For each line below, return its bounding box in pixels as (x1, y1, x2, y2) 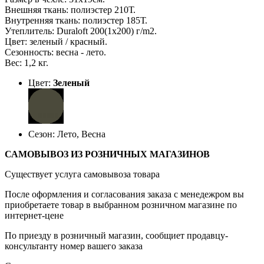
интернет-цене (5, 210, 64, 220)
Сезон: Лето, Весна (28, 128, 105, 139)
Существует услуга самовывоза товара (5, 169, 160, 179)
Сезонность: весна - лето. (5, 47, 106, 57)
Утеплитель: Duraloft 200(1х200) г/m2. (5, 25, 157, 36)
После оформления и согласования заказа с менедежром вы (5, 189, 244, 199)
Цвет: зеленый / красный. (5, 36, 107, 47)
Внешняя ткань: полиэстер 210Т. (5, 4, 138, 15)
